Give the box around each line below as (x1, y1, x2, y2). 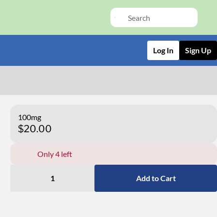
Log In (153, 46, 173, 55)
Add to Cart (136, 173, 176, 183)
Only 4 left (37, 149, 73, 158)
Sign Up (185, 46, 211, 55)
